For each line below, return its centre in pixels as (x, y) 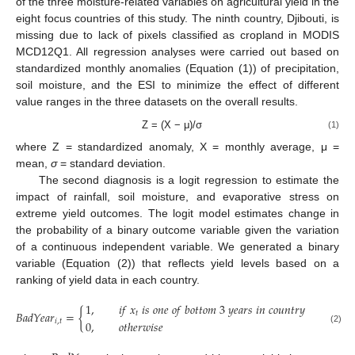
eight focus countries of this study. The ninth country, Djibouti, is (177, 19)
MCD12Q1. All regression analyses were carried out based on (177, 52)
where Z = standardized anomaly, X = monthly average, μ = (177, 146)
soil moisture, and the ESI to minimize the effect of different (177, 85)
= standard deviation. (111, 163)
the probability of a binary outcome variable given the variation (177, 229)
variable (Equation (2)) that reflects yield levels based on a (177, 263)
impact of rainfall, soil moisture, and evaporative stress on (177, 196)
